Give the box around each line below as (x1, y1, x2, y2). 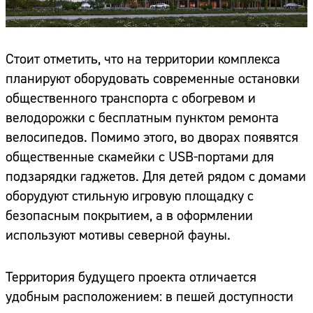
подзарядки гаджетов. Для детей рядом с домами (6, 168, 306, 186)
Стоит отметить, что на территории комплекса (6, 50, 280, 68)
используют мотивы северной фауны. (6, 226, 231, 245)
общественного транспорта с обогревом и (6, 89, 256, 108)
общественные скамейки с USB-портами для (6, 148, 274, 166)
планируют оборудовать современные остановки (6, 70, 300, 88)
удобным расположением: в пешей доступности (6, 288, 293, 306)
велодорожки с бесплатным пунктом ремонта (6, 109, 279, 127)
